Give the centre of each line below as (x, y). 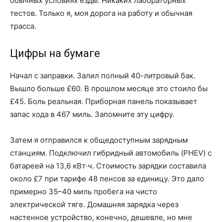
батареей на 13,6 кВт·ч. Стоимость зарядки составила (108, 166)
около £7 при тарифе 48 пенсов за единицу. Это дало (107, 179)
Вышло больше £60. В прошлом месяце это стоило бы (109, 88)
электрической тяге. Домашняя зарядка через (94, 204)
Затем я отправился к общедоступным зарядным (99, 140)
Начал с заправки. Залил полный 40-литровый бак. (103, 76)
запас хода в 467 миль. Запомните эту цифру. (92, 114)
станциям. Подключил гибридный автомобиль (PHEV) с (111, 153)
